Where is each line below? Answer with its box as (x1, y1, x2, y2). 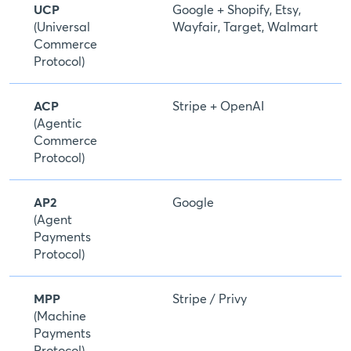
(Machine (34, 308, 86, 324)
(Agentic (34, 115, 81, 132)
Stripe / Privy (172, 291, 247, 307)
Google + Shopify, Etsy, (172, 2, 301, 18)
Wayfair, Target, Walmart (172, 19, 318, 35)
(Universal (34, 19, 90, 35)
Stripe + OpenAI (172, 98, 264, 114)
